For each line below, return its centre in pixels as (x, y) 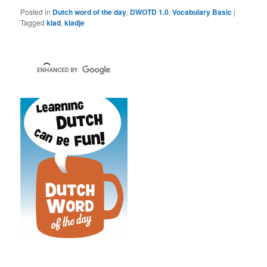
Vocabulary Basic (202, 12)
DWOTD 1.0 (150, 12)
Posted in (36, 12)
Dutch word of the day (90, 12)
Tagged (33, 23)
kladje (75, 23)
